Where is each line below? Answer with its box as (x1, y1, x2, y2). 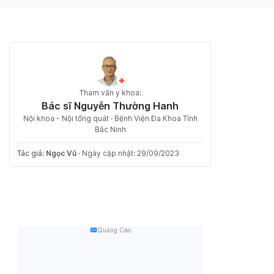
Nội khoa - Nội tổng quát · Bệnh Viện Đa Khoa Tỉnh (23, 114, 198, 123)
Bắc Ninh (94, 125, 126, 134)
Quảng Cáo (97, 226, 131, 234)
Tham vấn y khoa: (79, 88, 141, 97)
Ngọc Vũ (46, 149, 76, 158)
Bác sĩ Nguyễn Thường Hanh (42, 100, 179, 112)
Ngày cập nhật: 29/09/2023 (82, 149, 179, 158)
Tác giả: (17, 149, 46, 158)
